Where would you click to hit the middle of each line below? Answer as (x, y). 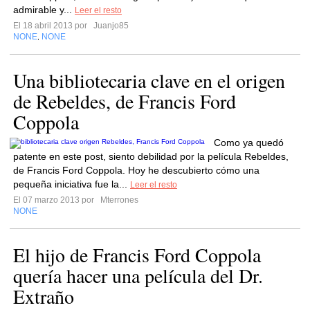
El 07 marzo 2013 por (56, 200)
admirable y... (44, 10)
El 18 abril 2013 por (52, 26)
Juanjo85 (110, 26)
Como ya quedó (249, 143)
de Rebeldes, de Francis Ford (125, 101)
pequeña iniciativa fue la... (72, 184)
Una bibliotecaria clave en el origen (149, 80)
